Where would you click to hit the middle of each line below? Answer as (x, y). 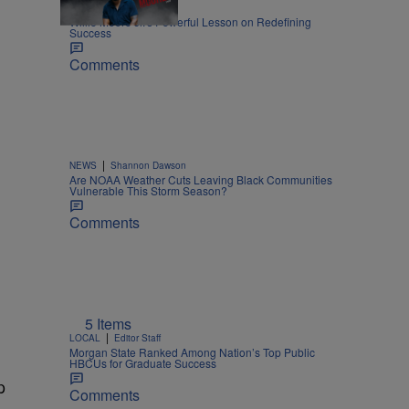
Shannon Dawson (148, 166)
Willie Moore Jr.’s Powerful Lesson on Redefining (190, 22)
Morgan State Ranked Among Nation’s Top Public (192, 351)
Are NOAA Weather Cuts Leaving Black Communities (201, 180)
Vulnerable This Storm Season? (148, 191)
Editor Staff (137, 337)
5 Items (108, 323)
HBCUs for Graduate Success (143, 362)
